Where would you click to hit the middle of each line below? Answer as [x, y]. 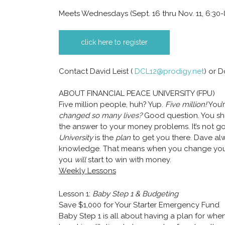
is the [104, 138]
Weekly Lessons [87, 171]
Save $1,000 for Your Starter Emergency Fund [139, 205]
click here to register [114, 42]
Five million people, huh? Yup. [112, 105]
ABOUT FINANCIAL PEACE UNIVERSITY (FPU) [137, 94]
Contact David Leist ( [97, 72]
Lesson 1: [76, 194]
